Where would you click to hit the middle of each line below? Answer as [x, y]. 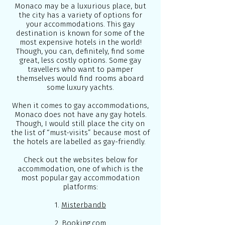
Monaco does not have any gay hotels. [80, 115]
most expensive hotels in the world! [80, 42]
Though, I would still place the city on [80, 124]
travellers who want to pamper [80, 69]
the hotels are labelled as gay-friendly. [80, 142]
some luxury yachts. [80, 87]
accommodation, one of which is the [80, 169]
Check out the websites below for [80, 160]
